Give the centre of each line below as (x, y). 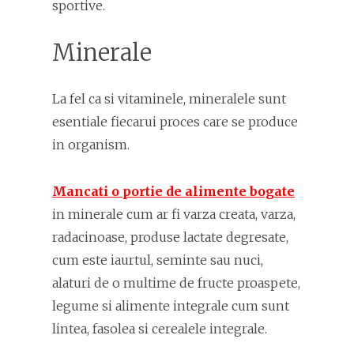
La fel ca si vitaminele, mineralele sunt (169, 99)
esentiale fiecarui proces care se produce (175, 122)
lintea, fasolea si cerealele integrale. (160, 329)
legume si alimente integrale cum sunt (171, 306)
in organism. (91, 145)
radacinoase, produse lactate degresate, (170, 237)
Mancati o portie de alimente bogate (173, 191)
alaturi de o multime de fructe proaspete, (176, 283)
